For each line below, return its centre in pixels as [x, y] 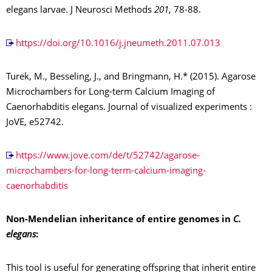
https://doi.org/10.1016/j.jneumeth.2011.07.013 [118, 44]
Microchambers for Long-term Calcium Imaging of [110, 93]
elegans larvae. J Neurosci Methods [80, 11]
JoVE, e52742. [35, 123]
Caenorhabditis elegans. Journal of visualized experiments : [129, 108]
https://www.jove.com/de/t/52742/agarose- [107, 157]
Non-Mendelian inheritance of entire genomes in [118, 220]
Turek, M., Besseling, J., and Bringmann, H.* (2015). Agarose [131, 78]
